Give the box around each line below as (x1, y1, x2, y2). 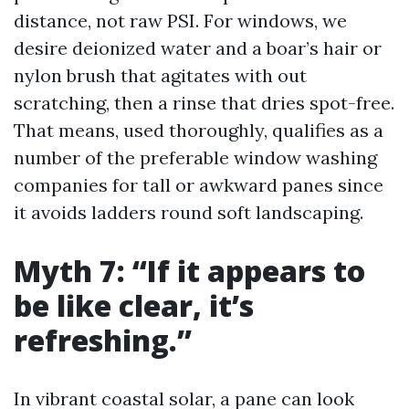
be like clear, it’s (14, 286, 254, 325)
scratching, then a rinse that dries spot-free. (14, 91, 394, 114)
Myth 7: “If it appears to (14, 251, 365, 290)
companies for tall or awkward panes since (14, 173, 383, 196)
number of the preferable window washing (14, 146, 377, 169)
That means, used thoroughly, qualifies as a (14, 119, 383, 142)
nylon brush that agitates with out (14, 64, 307, 87)
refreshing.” (14, 320, 192, 360)
